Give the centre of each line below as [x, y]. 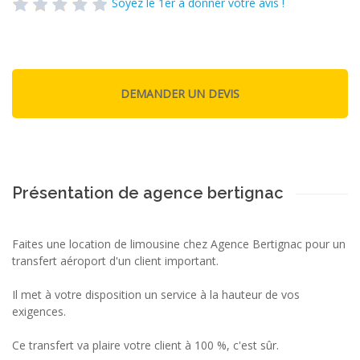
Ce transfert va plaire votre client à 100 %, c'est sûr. [145, 345]
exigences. [39, 311]
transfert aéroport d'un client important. [115, 260]
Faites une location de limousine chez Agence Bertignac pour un [179, 243]
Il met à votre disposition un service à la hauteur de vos [156, 294]
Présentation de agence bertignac [148, 192]
